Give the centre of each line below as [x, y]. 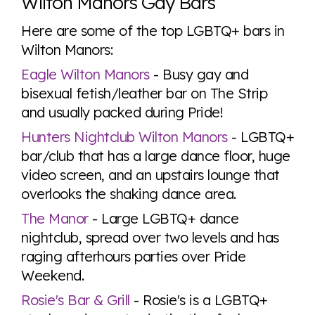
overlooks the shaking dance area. [129, 194]
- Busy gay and [199, 74]
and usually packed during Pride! [122, 112]
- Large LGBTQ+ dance [163, 218]
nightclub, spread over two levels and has [150, 237]
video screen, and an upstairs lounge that [150, 175]
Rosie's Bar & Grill [76, 300]
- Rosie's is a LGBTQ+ [199, 300]
